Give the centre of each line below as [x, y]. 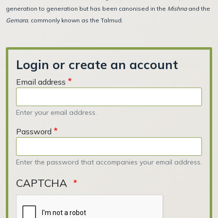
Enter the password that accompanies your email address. [109, 162]
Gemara [17, 20]
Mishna [178, 8]
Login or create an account [97, 64]
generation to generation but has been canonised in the [87, 8]
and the [199, 8]
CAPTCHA [43, 182]
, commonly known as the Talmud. [76, 20]
